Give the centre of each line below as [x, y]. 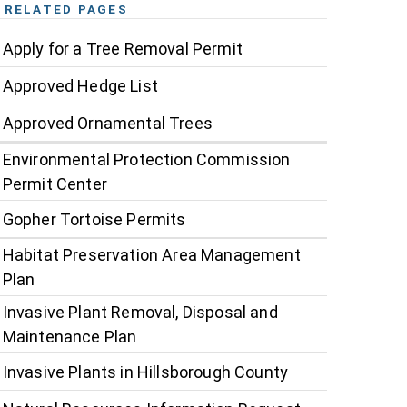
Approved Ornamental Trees [107, 123]
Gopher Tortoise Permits [94, 219]
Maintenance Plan [69, 337]
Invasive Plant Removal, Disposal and [140, 313]
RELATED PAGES [66, 10]
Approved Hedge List [80, 85]
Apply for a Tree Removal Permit [122, 48]
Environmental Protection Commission [146, 160]
